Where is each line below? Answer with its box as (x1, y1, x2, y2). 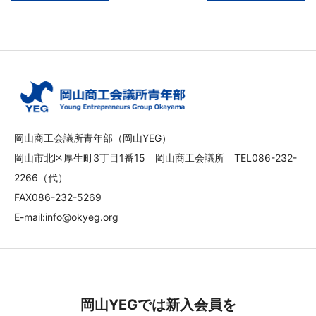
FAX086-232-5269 (14, 191, 102, 203)
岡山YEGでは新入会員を (80, 296, 236, 313)
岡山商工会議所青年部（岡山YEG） (14, 132, 171, 144)
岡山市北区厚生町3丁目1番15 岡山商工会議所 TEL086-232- (14, 152, 297, 164)
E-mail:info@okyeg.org (14, 211, 119, 223)
